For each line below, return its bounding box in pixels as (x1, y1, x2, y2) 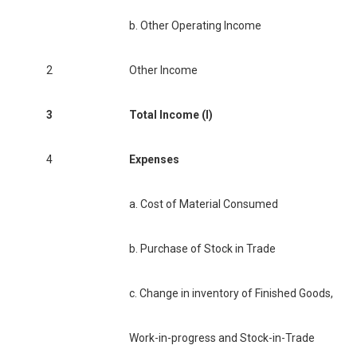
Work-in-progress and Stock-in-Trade (129, 331, 315, 345)
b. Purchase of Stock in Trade (129, 242, 276, 256)
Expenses (129, 153, 179, 167)
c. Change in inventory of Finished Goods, (129, 287, 333, 300)
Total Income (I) (129, 108, 213, 122)
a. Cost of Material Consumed (129, 198, 278, 211)
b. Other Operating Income (129, 19, 261, 33)
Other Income (129, 64, 198, 77)
